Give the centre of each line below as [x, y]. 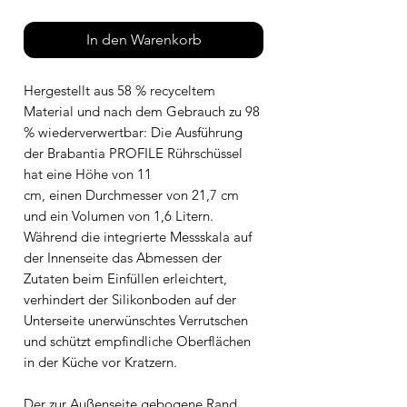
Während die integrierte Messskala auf [138, 236]
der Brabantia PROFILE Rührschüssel [133, 153]
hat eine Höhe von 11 [88, 174]
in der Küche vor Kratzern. [100, 362]
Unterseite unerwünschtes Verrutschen [136, 320]
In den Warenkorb [144, 39]
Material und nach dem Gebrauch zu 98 [142, 111]
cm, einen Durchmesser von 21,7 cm [131, 194]
